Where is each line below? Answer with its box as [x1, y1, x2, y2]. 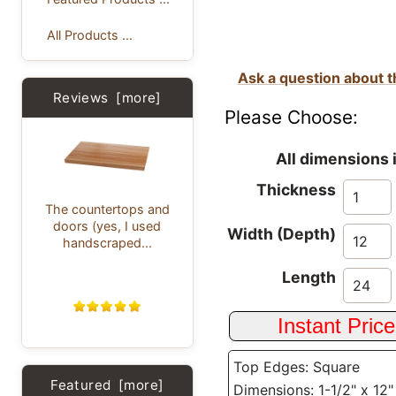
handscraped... [62, 235, 152, 251]
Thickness [256, 180, 337, 200]
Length [282, 268, 337, 287]
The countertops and [44, 202, 170, 217]
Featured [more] [50, 377, 164, 394]
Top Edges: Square [233, 358, 361, 377]
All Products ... [46, 27, 133, 42]
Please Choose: [224, 105, 358, 128]
